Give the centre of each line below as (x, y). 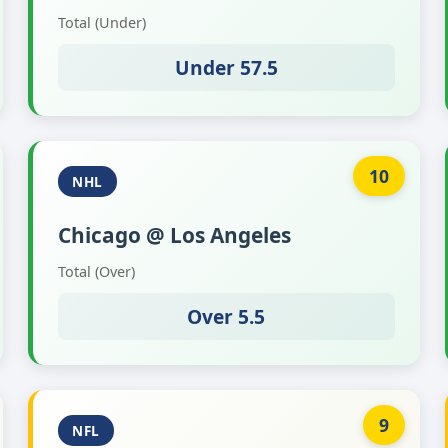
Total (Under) (102, 22)
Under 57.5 (226, 67)
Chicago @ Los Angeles (175, 235)
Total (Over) (97, 271)
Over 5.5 (226, 316)
